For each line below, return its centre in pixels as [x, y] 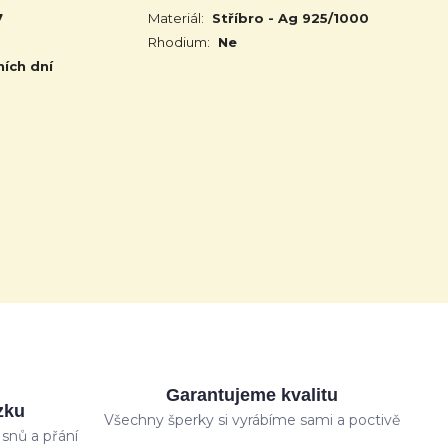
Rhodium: [179, 42]
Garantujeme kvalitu [252, 395]
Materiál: [176, 18]
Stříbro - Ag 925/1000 [290, 18]
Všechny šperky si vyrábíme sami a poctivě [252, 420]
